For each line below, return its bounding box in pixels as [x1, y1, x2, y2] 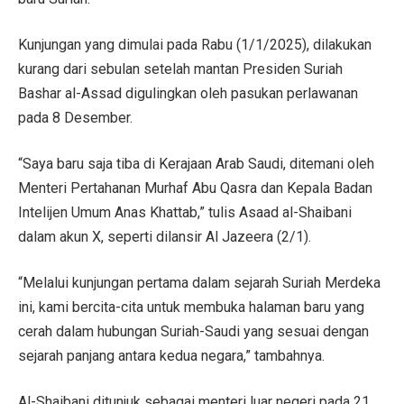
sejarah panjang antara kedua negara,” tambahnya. [18, 346, 325, 364]
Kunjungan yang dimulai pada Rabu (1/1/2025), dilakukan [18, 35, 372, 53]
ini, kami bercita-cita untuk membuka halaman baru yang [18, 298, 364, 316]
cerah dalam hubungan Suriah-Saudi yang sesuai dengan [18, 322, 369, 340]
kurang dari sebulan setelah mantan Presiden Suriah [18, 60, 343, 78]
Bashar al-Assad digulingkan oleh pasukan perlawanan [18, 84, 358, 102]
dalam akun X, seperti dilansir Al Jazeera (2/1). [18, 227, 311, 245]
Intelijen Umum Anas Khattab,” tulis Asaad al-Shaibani [18, 203, 352, 221]
